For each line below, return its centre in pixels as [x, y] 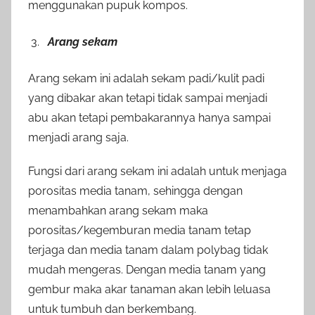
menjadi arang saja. [78, 138]
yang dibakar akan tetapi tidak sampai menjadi [148, 98]
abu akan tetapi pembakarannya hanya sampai [149, 118]
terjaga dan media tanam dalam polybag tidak [148, 250]
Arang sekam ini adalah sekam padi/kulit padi [146, 79]
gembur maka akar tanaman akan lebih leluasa [149, 290]
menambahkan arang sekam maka [118, 211]
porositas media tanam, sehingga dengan [135, 191]
